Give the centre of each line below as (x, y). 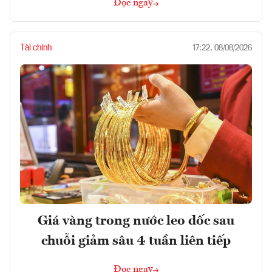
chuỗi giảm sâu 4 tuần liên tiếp (136, 241)
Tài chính (36, 48)
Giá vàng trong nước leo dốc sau (136, 221)
